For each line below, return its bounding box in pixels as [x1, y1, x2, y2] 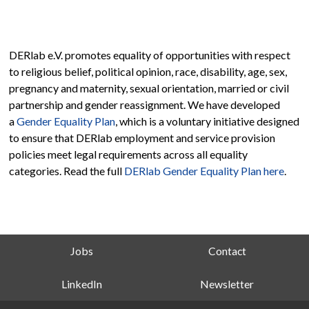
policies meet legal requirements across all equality [9, 148, 248, 161]
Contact [208, 244, 246, 257]
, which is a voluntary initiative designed [115, 114, 300, 128]
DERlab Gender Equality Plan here [124, 164, 285, 177]
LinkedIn [61, 277, 103, 290]
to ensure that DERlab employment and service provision [9, 131, 276, 144]
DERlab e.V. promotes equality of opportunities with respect [9, 48, 291, 61]
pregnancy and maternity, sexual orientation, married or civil [9, 81, 290, 94]
